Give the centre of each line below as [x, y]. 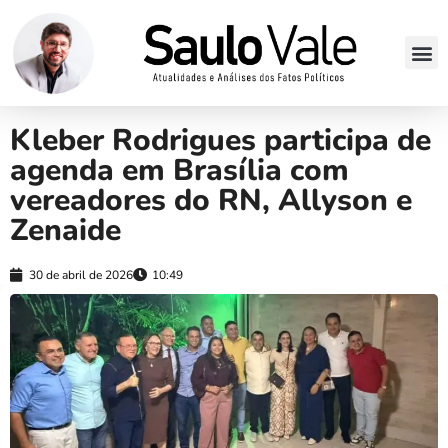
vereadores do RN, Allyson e [211, 200]
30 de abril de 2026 [81, 274]
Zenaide [65, 230]
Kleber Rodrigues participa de [220, 140]
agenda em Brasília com [179, 170]
